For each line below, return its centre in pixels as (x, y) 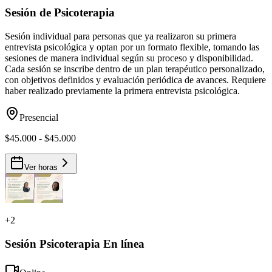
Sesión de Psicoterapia (60, 13)
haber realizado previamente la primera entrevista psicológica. (122, 90)
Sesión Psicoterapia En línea (75, 243)
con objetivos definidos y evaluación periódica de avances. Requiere (135, 80)
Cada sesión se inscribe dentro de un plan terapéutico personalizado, (135, 69)
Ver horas (41, 167)
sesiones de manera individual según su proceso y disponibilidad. (129, 58)
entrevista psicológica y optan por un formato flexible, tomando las (132, 47)
